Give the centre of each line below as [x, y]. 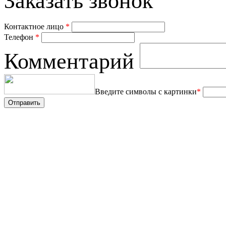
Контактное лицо [35, 27]
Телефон [20, 37]
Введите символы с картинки [146, 92]
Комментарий [72, 62]
